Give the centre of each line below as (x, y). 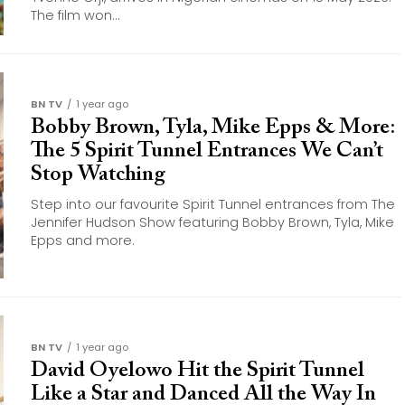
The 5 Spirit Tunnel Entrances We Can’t (207, 151)
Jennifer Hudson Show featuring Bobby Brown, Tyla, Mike (212, 222)
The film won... (75, 15)
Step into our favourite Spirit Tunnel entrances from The (213, 204)
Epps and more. (83, 240)
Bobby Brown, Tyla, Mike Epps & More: (212, 127)
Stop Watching (98, 174)
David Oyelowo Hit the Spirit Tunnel (198, 371)
